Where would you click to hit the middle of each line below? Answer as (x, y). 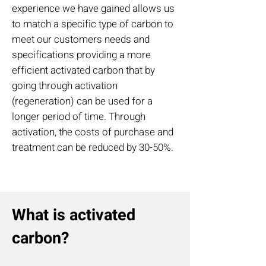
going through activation (65, 86)
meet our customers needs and (81, 39)
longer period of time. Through (79, 117)
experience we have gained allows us (93, 9)
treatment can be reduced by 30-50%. (93, 148)
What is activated (74, 215)
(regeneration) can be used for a (82, 101)
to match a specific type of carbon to (93, 24)
